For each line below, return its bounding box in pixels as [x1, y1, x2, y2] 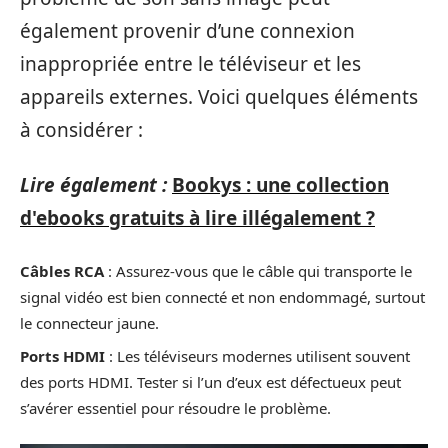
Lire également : [20, 172, 167, 198]
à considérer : [20, 116, 143, 143]
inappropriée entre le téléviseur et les [20, 50, 361, 77]
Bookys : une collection [172, 172, 389, 198]
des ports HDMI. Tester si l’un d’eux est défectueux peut [20, 372, 401, 392]
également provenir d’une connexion [20, 17, 355, 44]
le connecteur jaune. [20, 312, 159, 333]
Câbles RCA [20, 260, 104, 281]
